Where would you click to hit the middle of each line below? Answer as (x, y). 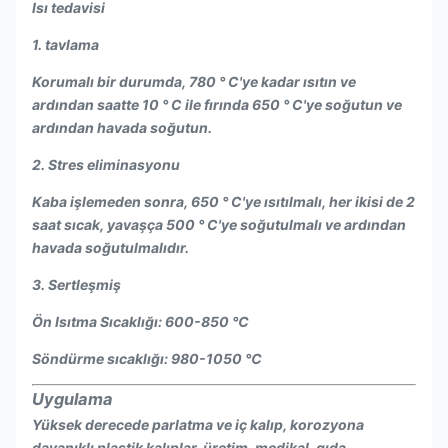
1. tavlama (65, 44)
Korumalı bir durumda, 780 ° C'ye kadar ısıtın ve (194, 81)
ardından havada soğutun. (122, 127)
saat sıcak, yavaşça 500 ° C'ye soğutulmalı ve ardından (219, 224)
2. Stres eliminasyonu (106, 164)
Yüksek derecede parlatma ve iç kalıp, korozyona (198, 424)
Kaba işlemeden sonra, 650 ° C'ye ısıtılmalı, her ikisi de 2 (223, 201)
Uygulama (72, 399)
